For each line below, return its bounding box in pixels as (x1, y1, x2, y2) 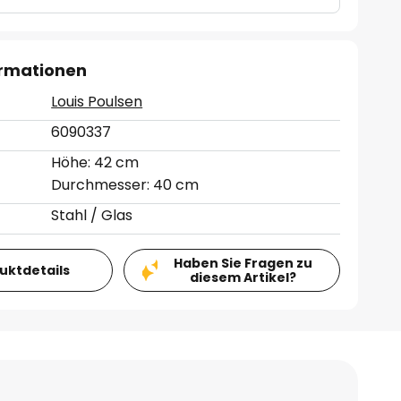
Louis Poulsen (51, 91, 143, 112)
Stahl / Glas (51, 205, 133, 226)
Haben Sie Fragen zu (173, 254, 312, 272)
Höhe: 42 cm (51, 152, 140, 173)
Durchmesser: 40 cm (51, 175, 200, 195)
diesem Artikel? (189, 269, 296, 286)
